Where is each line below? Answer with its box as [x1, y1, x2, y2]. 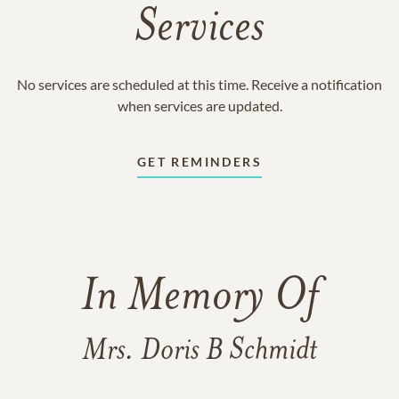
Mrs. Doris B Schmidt [82, 336, 317, 367]
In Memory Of [81, 275, 318, 322]
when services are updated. [117, 97, 282, 114]
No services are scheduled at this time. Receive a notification [17, 76, 382, 93]
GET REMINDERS [136, 154, 263, 169]
